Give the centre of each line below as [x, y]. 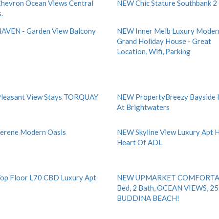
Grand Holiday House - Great [164, 41]
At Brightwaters [143, 107]
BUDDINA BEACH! [148, 198]
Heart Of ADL [140, 142]
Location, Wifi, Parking [154, 51]
